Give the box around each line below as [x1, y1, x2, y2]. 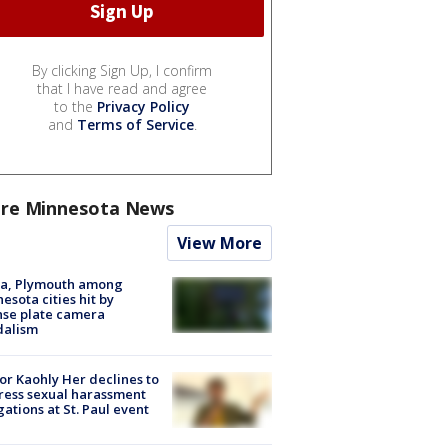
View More [177, 231, 262, 254]
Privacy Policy [97, 96, 190, 116]
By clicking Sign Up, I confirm [32, 60, 212, 80]
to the [54, 96, 97, 116]
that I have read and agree [37, 78, 207, 98]
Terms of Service [76, 114, 194, 134]
